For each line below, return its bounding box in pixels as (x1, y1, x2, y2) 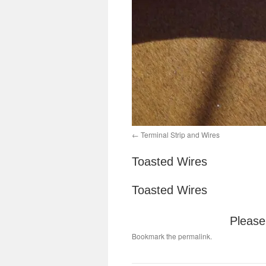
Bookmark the (132, 231, 178, 241)
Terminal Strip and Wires (141, 129, 220, 140)
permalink (178, 231, 210, 241)
